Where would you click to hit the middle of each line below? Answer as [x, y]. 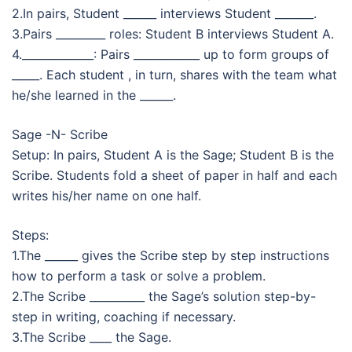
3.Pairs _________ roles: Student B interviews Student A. [173, 34]
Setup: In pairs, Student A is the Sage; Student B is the [173, 155]
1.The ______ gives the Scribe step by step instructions [170, 255]
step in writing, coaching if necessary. [124, 317]
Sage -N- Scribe [60, 134]
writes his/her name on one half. [106, 196]
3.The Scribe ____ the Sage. [92, 337]
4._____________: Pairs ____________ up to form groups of [170, 54]
